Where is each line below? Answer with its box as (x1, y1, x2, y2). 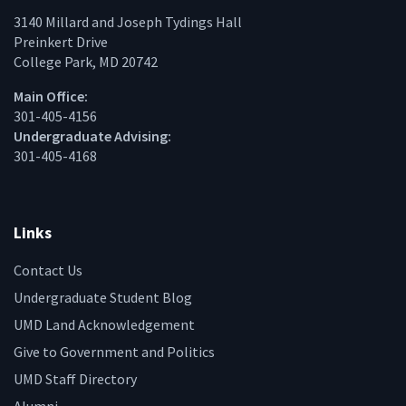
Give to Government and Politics (14, 342, 215, 361)
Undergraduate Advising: (14, 127, 171, 146)
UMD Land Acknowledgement (14, 314, 195, 333)
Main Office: (14, 87, 88, 106)
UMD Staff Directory (14, 369, 137, 388)
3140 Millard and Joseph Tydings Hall (14, 13, 242, 32)
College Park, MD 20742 (14, 53, 158, 72)
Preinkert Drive (14, 33, 108, 52)
